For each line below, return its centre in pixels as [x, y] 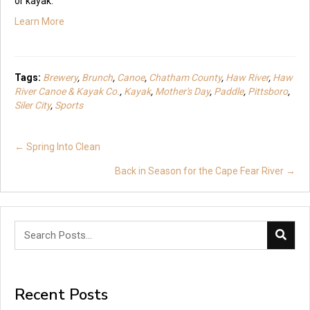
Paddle [229, 91]
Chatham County [185, 77]
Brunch [97, 77]
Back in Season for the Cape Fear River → [205, 171]
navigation [52, 170]
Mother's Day [182, 91]
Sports [69, 105]
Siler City [33, 105]
